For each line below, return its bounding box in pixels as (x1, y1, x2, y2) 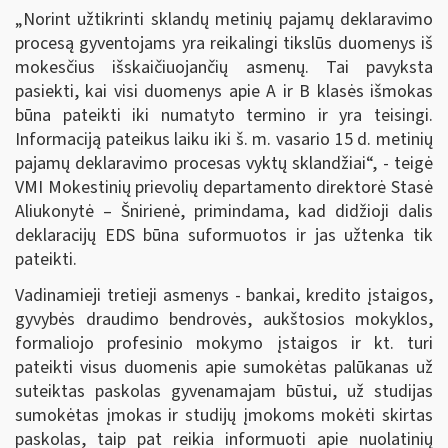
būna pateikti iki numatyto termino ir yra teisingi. (15, 103, 433, 128)
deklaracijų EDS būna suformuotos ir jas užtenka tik (15, 223, 433, 248)
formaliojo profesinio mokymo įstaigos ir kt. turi (15, 330, 433, 356)
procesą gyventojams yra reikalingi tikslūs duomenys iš (15, 31, 433, 56)
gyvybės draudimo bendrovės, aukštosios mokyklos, (15, 306, 433, 332)
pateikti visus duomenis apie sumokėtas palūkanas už (15, 354, 433, 380)
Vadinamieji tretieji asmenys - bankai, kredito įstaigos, (15, 282, 433, 308)
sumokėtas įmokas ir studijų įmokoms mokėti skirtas (15, 402, 433, 428)
